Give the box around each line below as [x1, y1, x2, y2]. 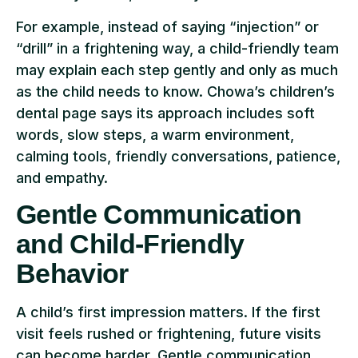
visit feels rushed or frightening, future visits [16, 325, 321, 343]
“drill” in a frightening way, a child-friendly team [16, 39, 339, 57]
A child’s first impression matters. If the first [16, 304, 320, 321]
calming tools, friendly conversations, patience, [16, 147, 340, 165]
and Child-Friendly [16, 229, 245, 260]
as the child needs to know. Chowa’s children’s [16, 82, 335, 100]
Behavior [16, 258, 129, 289]
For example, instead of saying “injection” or [16, 18, 319, 35]
